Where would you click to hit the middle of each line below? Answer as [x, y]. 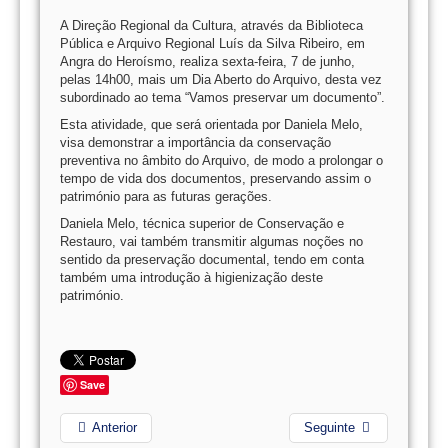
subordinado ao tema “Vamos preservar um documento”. [222, 97]
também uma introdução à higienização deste [191, 277]
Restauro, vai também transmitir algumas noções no [211, 241]
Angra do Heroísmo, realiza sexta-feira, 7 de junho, [207, 61]
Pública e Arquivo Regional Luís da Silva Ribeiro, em [212, 43]
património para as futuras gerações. [166, 196]
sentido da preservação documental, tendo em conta [212, 259]
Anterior [114, 427]
